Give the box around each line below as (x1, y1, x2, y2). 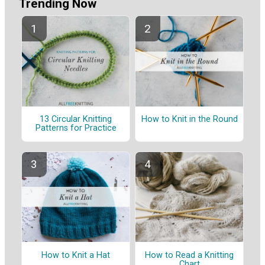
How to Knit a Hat (41, 250, 110, 260)
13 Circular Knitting (40, 114, 112, 125)
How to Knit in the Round (141, 114, 238, 125)
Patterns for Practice (35, 123, 117, 134)
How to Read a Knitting (145, 250, 234, 260)
